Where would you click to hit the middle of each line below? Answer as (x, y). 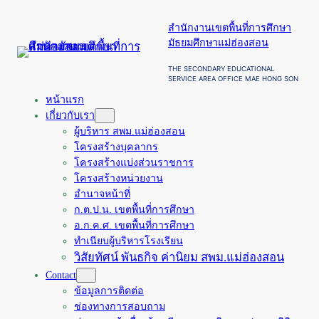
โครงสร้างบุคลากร (116, 146)
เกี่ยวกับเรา (70, 115)
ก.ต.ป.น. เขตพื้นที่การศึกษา (134, 209)
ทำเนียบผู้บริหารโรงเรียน (129, 240)
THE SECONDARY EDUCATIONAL (221, 69)
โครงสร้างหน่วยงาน (119, 178)
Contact (61, 274)
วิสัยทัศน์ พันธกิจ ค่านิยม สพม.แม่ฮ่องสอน (179, 257)
